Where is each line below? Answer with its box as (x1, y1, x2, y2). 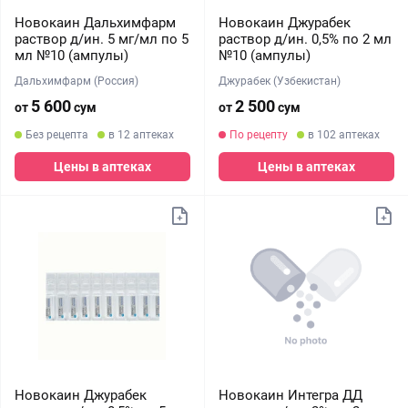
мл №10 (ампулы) (15, 47, 128, 64)
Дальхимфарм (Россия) (15, 75, 138, 87)
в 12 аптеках (108, 128, 174, 141)
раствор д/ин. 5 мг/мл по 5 (15, 31, 189, 47)
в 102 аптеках (307, 128, 380, 141)
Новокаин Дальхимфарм (15, 15, 176, 31)
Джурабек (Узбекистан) (218, 75, 341, 87)
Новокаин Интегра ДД (218, 387, 362, 403)
